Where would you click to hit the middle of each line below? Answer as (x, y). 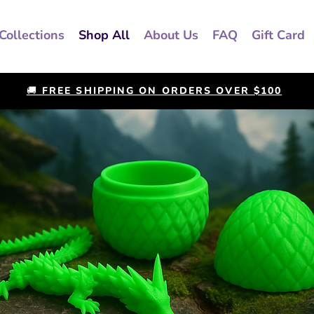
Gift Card (278, 35)
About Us (171, 35)
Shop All (104, 35)
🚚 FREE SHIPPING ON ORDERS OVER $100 (154, 91)
